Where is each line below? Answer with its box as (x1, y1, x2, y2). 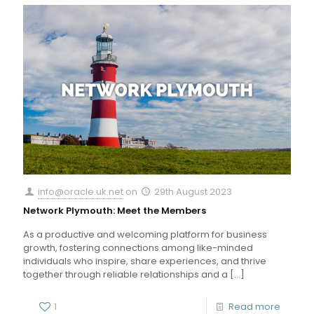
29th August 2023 (154, 184, 233, 198)
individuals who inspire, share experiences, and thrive (23, 254, 266, 268)
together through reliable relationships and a (23, 267, 228, 281)
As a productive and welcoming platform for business (23, 227, 267, 241)
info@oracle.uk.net (38, 184, 124, 198)
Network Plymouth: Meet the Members (23, 203, 206, 217)
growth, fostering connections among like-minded (23, 240, 253, 254)
